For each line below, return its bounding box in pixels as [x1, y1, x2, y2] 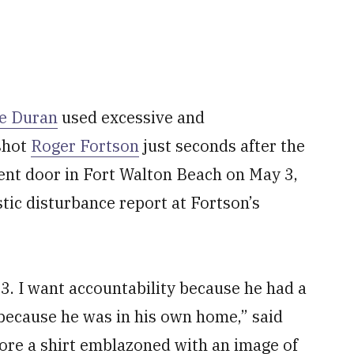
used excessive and [58, 107, 205, 128]
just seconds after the [139, 135, 305, 156]
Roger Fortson [31, 135, 139, 156]
